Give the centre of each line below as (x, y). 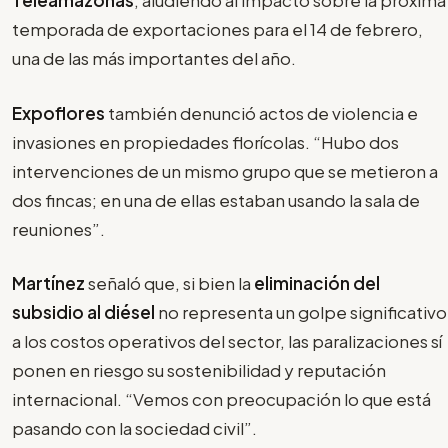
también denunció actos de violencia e (261, 112)
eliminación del (317, 283)
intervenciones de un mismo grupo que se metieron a (225, 170)
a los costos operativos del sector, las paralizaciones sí (227, 341)
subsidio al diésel (83, 312)
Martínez (48, 283)
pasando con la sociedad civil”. (134, 428)
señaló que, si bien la (169, 283)
